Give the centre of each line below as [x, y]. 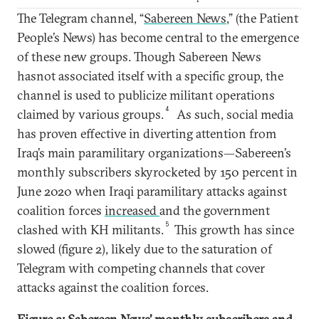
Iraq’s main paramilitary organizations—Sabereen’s [154, 153]
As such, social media [235, 114]
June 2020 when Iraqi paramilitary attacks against [152, 191]
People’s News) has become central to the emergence [158, 37]
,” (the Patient [262, 18]
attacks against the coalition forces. [114, 287]
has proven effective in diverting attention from [147, 134]
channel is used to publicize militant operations [146, 95]
